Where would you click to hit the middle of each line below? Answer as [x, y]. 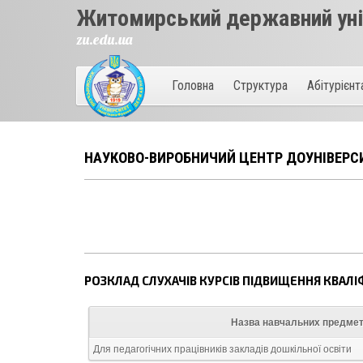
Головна [193, 85]
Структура [261, 85]
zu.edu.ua [105, 39]
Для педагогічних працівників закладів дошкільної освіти [223, 350]
